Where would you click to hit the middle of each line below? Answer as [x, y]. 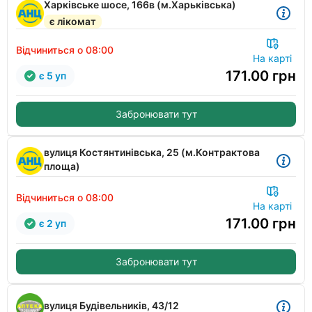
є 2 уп [53, 223]
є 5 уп [53, 76]
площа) [62, 166]
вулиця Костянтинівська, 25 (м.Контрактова [152, 152]
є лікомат [73, 21]
